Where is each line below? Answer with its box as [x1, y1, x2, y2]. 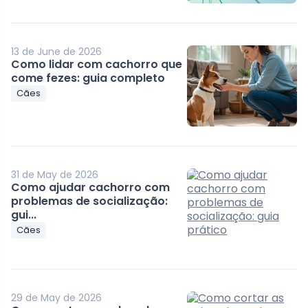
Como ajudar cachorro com [11, 179, 170, 196]
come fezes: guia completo [11, 70, 166, 87]
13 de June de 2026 [11, 45, 102, 59]
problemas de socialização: [11, 193, 168, 210]
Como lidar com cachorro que [11, 56, 183, 73]
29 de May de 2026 [11, 291, 102, 305]
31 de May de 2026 [11, 168, 99, 182]
